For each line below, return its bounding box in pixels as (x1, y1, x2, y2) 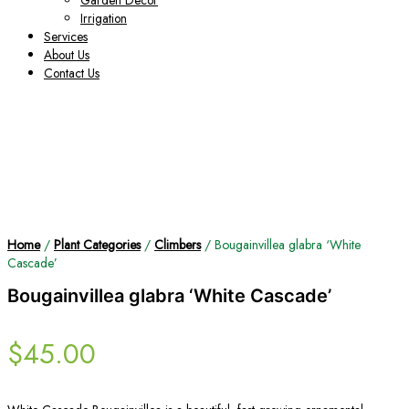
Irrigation (80, 9, 127, 28)
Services (44, 27, 88, 47)
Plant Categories (54, 236, 141, 255)
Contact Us (44, 64, 100, 83)
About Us (44, 46, 89, 65)
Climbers (154, 236, 201, 255)
